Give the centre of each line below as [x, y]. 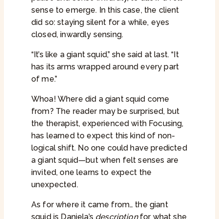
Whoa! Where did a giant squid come [100, 99]
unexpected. [55, 185]
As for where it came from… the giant [100, 205]
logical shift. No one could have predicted [109, 148]
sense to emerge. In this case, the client [105, 10]
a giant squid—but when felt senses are [105, 160]
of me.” [44, 79]
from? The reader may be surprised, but [106, 111]
